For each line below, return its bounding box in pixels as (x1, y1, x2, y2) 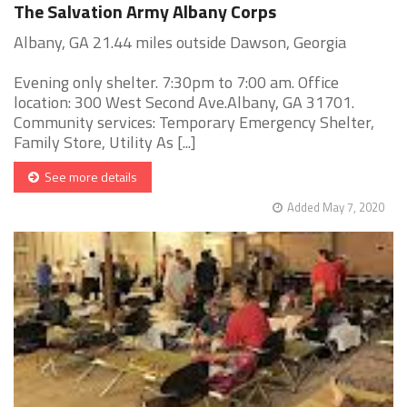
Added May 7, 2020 (287, 198, 384, 217)
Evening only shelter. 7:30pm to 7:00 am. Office (14, 70, 339, 95)
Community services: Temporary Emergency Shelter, (14, 110, 374, 135)
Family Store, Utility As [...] (14, 130, 196, 155)
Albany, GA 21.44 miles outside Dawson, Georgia (14, 30, 346, 55)
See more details (39, 167, 137, 187)
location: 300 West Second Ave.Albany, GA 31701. (14, 90, 354, 115)
